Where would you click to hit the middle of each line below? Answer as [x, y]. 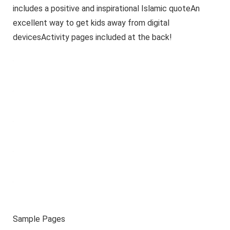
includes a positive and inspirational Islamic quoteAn [106, 8]
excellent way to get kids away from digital [91, 23]
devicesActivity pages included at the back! [92, 37]
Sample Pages [39, 219]
